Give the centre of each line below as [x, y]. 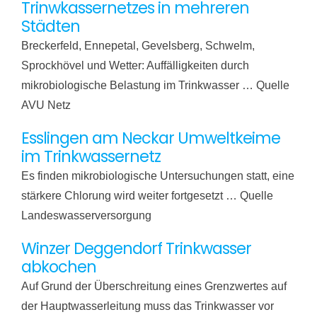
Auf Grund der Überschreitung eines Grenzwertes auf [154, 286]
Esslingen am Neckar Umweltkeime [150, 138]
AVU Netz [46, 105]
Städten [50, 26]
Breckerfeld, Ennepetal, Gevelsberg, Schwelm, [138, 45]
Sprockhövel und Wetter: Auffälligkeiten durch [135, 65]
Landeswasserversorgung [86, 215]
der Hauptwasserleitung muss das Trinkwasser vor [147, 306]
